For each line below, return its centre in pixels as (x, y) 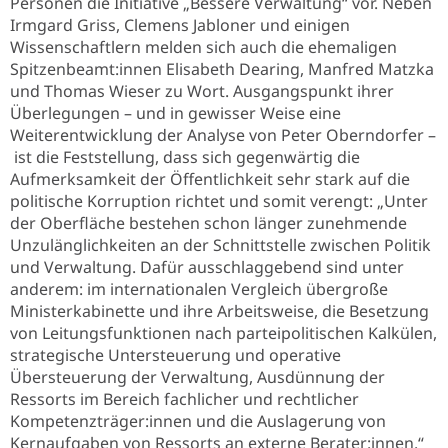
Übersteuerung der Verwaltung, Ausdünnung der (197, 377)
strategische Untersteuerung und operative (175, 355)
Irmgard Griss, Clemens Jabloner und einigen (180, 25)
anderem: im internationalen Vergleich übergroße (199, 289)
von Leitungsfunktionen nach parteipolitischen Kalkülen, (223, 333)
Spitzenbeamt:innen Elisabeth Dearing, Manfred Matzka (222, 69)
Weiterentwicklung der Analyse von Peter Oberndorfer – (223, 135)
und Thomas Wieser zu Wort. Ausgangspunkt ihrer (202, 91)
